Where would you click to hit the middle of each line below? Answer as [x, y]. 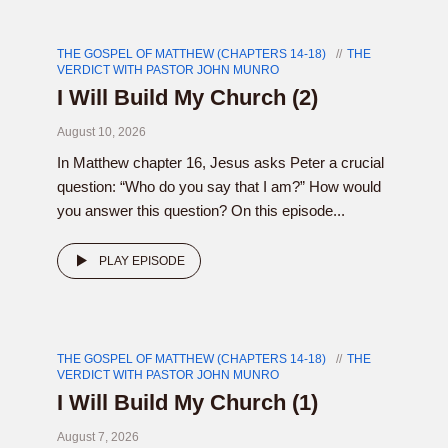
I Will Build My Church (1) [187, 402]
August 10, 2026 [101, 132]
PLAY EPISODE [142, 261]
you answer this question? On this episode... [201, 210]
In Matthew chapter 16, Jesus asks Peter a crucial [220, 162]
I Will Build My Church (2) [187, 97]
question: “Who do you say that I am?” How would [219, 186]
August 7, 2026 [98, 437]
